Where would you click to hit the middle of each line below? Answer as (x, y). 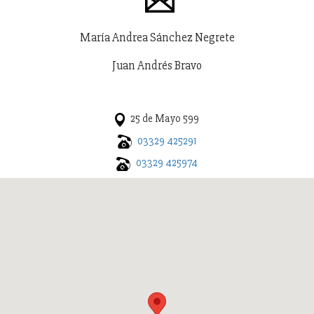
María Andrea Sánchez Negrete (157, 38)
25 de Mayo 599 (164, 119)
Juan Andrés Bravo (157, 66)
